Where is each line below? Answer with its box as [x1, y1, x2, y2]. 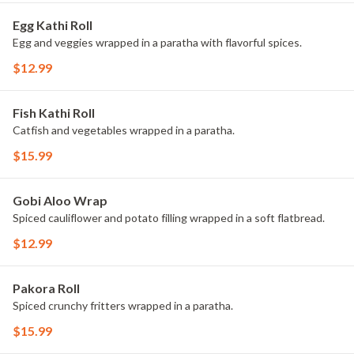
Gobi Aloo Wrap [13, 193, 107, 208]
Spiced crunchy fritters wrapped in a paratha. [13, 299, 233, 312]
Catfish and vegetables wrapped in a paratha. [13, 123, 235, 137]
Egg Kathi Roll [13, 17, 92, 32]
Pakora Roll [13, 281, 80, 296]
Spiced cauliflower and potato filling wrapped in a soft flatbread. [13, 211, 325, 224]
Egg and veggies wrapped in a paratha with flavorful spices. [13, 36, 302, 49]
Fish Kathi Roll [13, 105, 95, 120]
